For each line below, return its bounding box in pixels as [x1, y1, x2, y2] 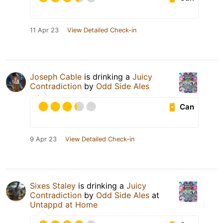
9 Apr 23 [30, 135, 57, 143]
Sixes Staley [30, 181, 76, 191]
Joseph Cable [30, 72, 82, 82]
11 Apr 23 [30, 26, 59, 34]
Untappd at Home [30, 200, 98, 210]
